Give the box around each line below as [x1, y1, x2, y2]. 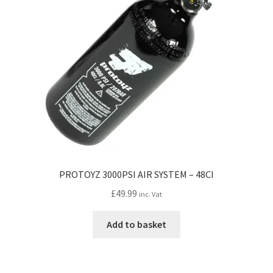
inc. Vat [139, 190, 162, 199]
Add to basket [107, 218, 166, 230]
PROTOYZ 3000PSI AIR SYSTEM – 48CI [59, 168, 214, 181]
